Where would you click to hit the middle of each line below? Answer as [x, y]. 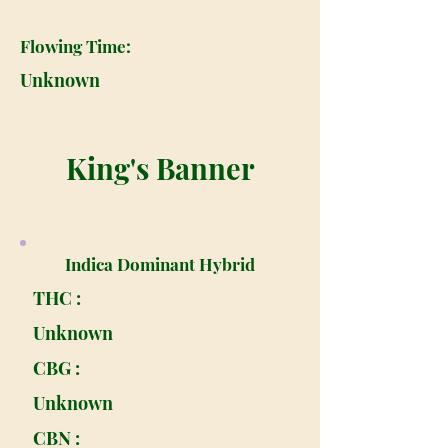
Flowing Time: [75, 46]
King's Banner [160, 168]
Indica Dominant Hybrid [160, 264]
